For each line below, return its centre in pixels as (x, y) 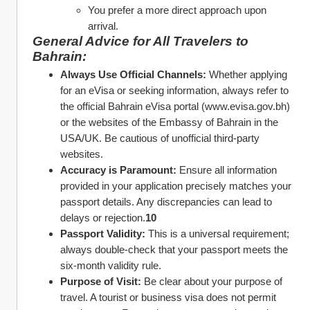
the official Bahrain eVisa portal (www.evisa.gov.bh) (175, 106)
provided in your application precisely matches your (176, 186)
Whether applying (247, 74)
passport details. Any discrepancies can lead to (166, 202)
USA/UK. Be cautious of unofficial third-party (160, 138)
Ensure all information (227, 170)
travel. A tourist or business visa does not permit (168, 297)
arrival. (103, 26)
